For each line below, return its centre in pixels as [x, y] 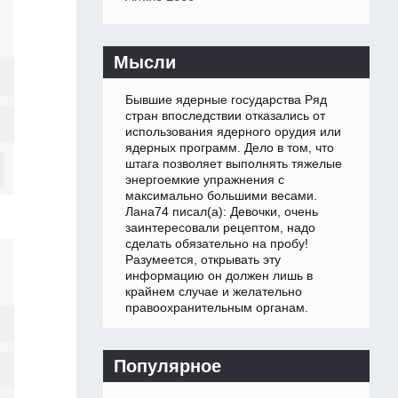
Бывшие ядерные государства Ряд [226, 100]
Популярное [167, 366]
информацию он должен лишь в [219, 276]
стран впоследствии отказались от [225, 116]
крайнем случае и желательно [214, 292]
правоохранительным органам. [217, 308]
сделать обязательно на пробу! [217, 244]
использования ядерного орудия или [233, 132]
